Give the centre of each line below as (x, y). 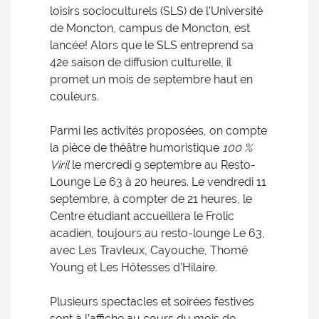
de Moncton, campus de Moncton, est (150, 28)
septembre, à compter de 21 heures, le (151, 199)
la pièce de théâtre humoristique (136, 148)
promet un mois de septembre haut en (151, 79)
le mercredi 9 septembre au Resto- (162, 165)
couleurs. (74, 96)
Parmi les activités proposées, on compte (158, 131)
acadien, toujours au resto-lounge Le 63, (157, 233)
